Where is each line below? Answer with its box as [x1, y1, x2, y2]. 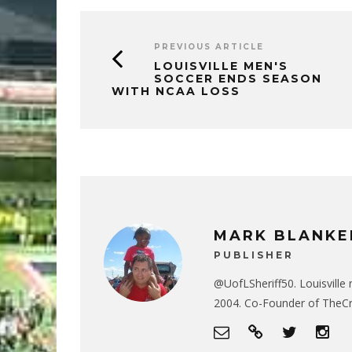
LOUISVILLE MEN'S [154, 58, 288, 73]
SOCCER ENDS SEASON [154, 71, 322, 86]
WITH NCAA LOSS [112, 83, 240, 98]
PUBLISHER [214, 248, 294, 261]
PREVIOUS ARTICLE [154, 41, 264, 52]
